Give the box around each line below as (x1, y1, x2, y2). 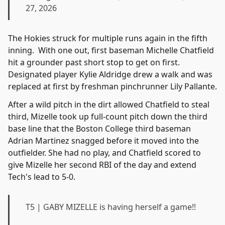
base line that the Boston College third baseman (8, 123, 191, 134)
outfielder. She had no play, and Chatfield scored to (8, 147, 201, 158)
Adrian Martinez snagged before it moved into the (8, 135, 199, 146)
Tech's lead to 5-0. (8, 171, 75, 182)
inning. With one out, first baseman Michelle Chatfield (8, 44, 214, 56)
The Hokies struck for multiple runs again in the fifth (8, 32, 207, 44)
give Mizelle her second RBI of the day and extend (8, 159, 196, 170)
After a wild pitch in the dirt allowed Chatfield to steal (8, 98, 209, 110)
